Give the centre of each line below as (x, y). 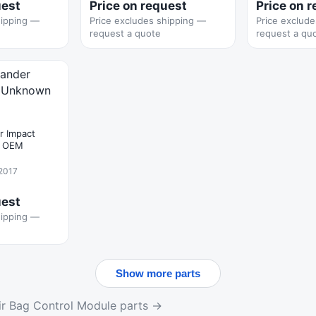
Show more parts (158, 273)
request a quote (125, 33)
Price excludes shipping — (148, 20)
